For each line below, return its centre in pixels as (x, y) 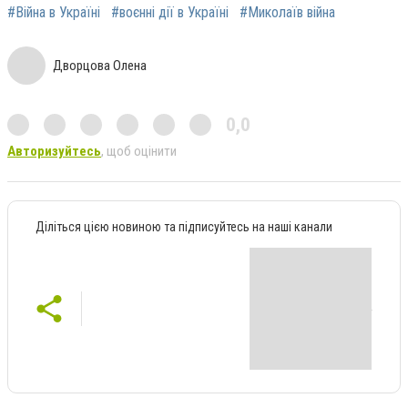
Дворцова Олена (100, 66)
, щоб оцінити (139, 152)
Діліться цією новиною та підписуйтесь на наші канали (184, 227)
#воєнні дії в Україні (170, 13)
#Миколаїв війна (287, 13)
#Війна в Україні (54, 13)
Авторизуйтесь (54, 152)
